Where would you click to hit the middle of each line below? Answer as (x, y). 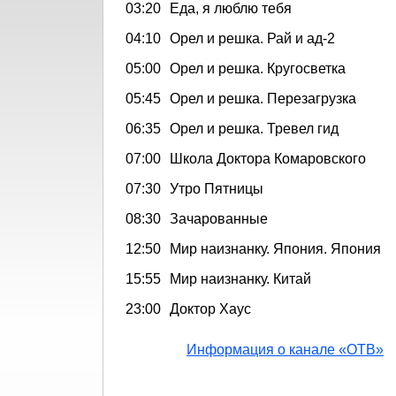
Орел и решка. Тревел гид (254, 128)
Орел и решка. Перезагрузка (263, 98)
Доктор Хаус (210, 308)
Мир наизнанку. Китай (240, 278)
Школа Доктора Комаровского (268, 158)
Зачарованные (219, 218)
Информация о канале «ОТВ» (285, 349)
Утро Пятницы (217, 188)
